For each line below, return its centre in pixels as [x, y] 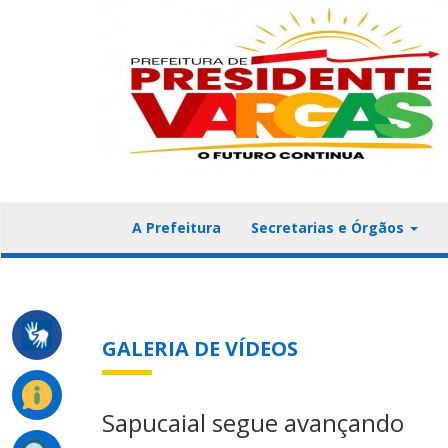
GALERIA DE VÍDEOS [200, 348]
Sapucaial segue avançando [253, 422]
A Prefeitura [176, 227]
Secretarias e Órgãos [329, 227]
